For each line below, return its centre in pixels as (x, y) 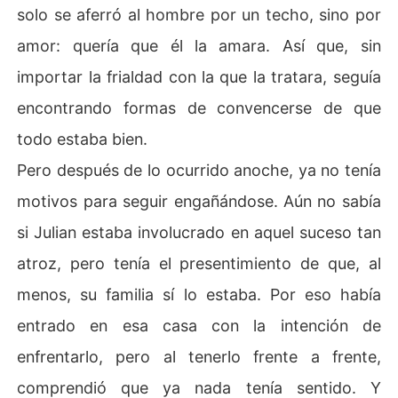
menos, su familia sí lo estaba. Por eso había (199, 294)
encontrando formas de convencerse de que (199, 107)
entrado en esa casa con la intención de (199, 325)
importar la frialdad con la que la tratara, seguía (199, 76)
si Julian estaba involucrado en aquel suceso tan (199, 232)
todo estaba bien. (83, 139)
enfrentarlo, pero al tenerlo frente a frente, (199, 356)
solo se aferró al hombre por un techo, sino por (199, 14)
